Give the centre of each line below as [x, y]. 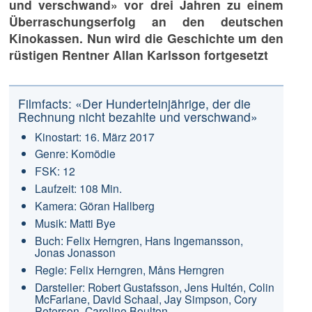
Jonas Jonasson [75, 252]
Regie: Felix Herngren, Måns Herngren [129, 269]
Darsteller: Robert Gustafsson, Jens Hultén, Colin [154, 287]
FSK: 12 [55, 171]
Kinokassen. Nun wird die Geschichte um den [146, 38]
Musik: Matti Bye [75, 223]
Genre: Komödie [75, 154]
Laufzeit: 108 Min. [78, 188]
